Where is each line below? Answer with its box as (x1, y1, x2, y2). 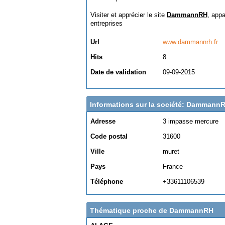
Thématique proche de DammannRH (90, 206, 213, 214)
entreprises (90, 20, 123, 27)
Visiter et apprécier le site (90, 11, 167, 19)
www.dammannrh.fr (163, 38, 218, 46)
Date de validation (90, 68, 146, 76)
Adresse (90, 118, 116, 125)
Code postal (90, 133, 128, 140)
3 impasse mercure (163, 118, 218, 125)
